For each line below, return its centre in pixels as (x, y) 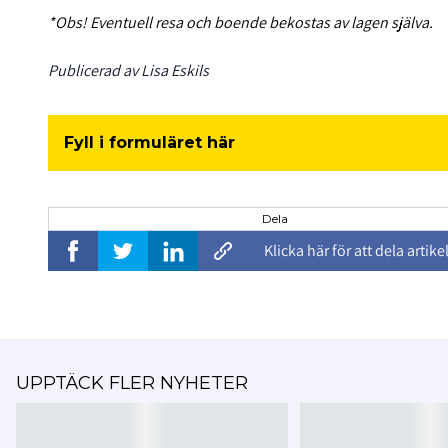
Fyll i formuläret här (149, 143)
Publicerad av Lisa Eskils (128, 71)
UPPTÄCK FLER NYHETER (132, 383)
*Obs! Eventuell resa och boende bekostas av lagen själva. (240, 23)
